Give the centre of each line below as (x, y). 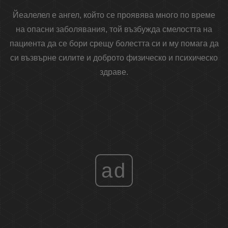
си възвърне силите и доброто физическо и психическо (114, 58)
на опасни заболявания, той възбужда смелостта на (114, 30)
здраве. (114, 72)
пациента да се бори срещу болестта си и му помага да (114, 44)
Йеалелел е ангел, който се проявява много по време (114, 15)
